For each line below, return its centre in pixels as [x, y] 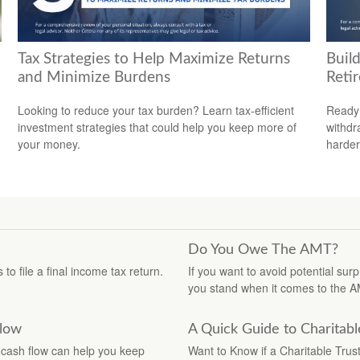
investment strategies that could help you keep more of [157, 127]
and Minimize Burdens [94, 78]
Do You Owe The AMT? [263, 250]
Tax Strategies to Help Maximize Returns [154, 59]
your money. [49, 143]
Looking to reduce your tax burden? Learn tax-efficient [156, 110]
